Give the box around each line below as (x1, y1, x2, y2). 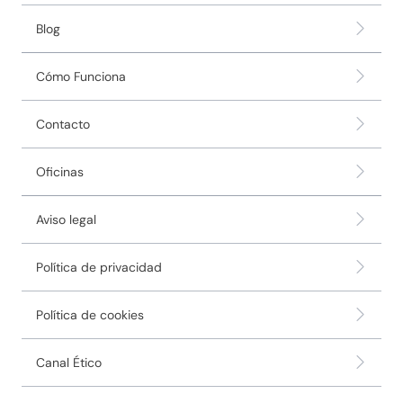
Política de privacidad (36, 258, 162, 275)
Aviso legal (36, 210, 96, 228)
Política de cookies (36, 306, 144, 323)
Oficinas (36, 163, 84, 180)
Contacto (36, 115, 90, 132)
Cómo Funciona (36, 67, 126, 85)
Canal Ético (36, 354, 102, 371)
